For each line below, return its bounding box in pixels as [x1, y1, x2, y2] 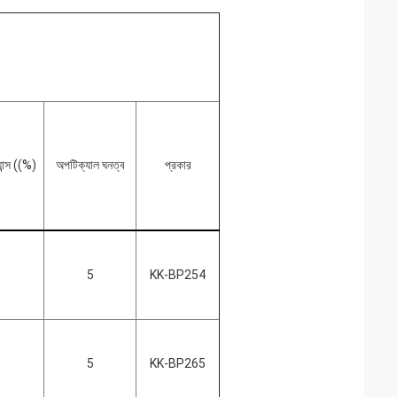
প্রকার [164, 158, 191, 172]
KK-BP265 [150, 356, 206, 370]
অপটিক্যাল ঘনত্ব [55, 158, 125, 172]
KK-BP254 [150, 268, 206, 282]
